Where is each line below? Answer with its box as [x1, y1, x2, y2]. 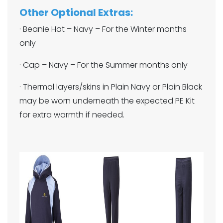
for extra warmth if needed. [19, 109, 124, 120]
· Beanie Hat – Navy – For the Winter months [19, 23, 187, 35]
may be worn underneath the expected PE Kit [19, 95, 195, 107]
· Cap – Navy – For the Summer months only [19, 59, 188, 71]
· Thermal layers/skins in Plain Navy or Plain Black [19, 81, 202, 93]
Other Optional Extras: [19, 5, 133, 19]
